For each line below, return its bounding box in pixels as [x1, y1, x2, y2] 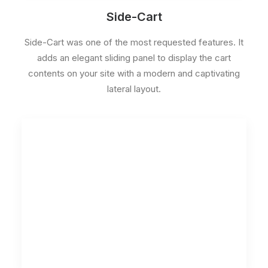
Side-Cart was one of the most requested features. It [25, 36, 243, 48]
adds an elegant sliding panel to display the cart [37, 52, 231, 63]
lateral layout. [107, 83, 161, 95]
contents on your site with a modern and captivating [28, 68, 240, 79]
